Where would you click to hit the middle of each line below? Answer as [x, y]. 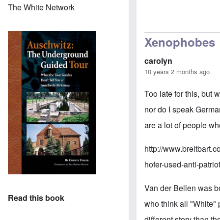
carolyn [159, 60]
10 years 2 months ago [177, 71]
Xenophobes [180, 41]
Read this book [36, 198]
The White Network [41, 7]
